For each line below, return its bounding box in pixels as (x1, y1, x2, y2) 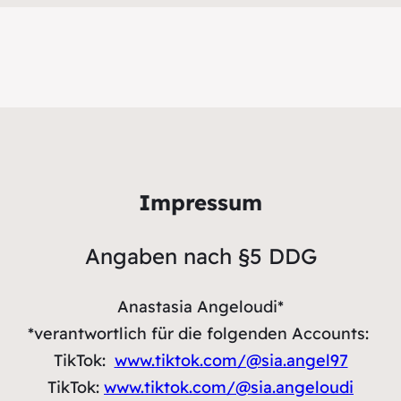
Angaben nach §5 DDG (84, 243, 317, 269)
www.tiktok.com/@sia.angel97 (114, 350, 348, 371)
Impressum (139, 189, 262, 216)
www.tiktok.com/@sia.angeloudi (104, 377, 354, 397)
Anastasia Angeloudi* (117, 296, 284, 317)
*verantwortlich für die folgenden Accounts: (28, 323, 373, 344)
